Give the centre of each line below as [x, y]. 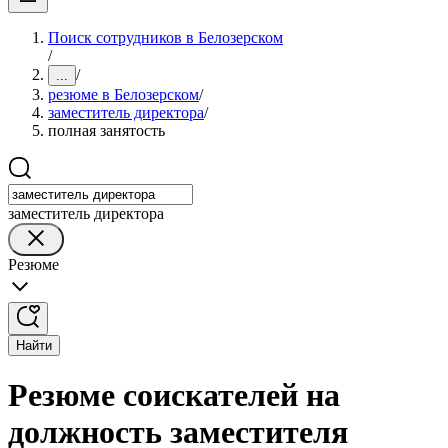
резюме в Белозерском [123, 94]
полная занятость [106, 130]
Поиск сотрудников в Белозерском [165, 37]
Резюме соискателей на [174, 395]
